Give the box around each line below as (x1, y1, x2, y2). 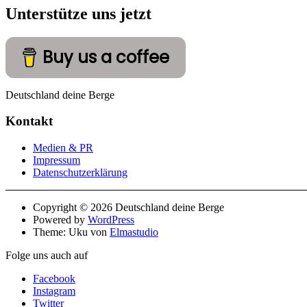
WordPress (88, 214, 134, 226)
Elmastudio (110, 226, 158, 238)
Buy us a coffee (42, 45, 170, 69)
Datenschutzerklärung (33, 167, 127, 179)
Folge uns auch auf (5, 249, 88, 262)
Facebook (33, 273, 75, 285)
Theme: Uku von (33, 226, 110, 238)
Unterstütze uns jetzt (5, 4, 151, 23)
